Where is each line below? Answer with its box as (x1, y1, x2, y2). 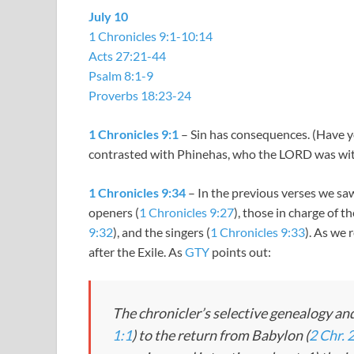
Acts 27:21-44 (88, 48, 166, 64)
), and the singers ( (113, 224, 210, 240)
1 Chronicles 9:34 (88, 185, 186, 201)
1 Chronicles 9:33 (210, 224, 305, 240)
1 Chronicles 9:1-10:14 (88, 28, 213, 44)
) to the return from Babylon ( (132, 326, 309, 345)
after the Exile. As (88, 244, 183, 260)
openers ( (88, 205, 139, 220)
